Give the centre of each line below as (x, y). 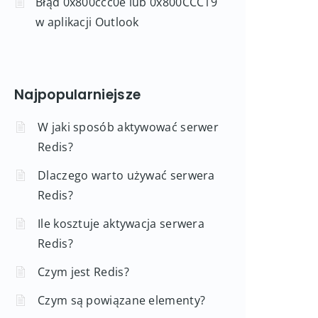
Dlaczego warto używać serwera (126, 175)
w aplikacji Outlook (87, 22)
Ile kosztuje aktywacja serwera (121, 224)
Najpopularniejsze (78, 95)
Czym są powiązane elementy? (122, 300)
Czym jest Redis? (83, 272)
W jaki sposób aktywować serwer (128, 127)
